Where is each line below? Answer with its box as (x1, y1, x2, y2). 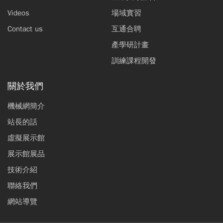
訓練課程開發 (111, 56, 156, 65)
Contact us (7, 24, 43, 33)
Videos (7, 8, 29, 17)
